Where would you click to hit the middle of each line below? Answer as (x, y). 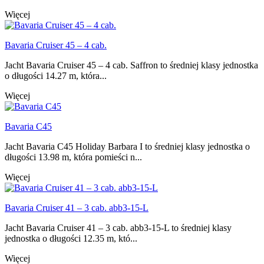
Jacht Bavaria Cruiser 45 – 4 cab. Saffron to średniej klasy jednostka (131, 65)
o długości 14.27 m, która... (56, 76)
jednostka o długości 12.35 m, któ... (71, 239)
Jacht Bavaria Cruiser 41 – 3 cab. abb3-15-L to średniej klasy (118, 228)
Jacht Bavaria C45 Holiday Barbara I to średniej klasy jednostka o (127, 147)
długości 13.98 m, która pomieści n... (73, 157)
